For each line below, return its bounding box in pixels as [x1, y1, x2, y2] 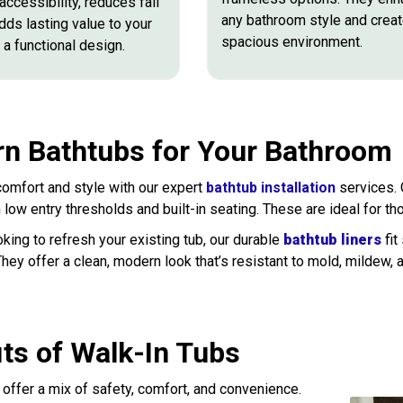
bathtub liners [283, 230, 381, 248]
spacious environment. [221, 32, 363, 50]
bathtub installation [206, 178, 336, 196]
